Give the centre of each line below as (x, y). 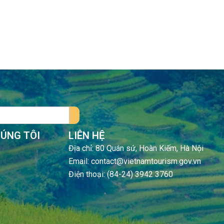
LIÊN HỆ (87, 136)
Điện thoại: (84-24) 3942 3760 (121, 174)
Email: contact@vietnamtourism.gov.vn (135, 161)
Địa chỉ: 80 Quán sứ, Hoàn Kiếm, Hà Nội (136, 148)
